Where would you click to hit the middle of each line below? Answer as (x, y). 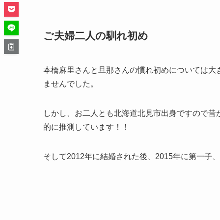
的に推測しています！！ (86, 127)
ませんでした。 (71, 84)
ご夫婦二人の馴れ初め (96, 36)
